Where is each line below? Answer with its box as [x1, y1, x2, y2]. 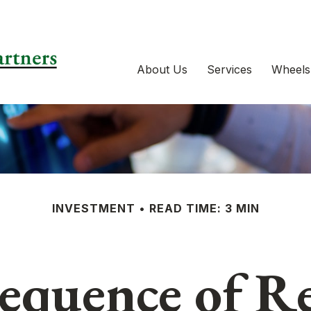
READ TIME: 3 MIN [149, 201, 260, 215]
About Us [137, 62, 188, 76]
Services [207, 62, 253, 76]
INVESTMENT [51, 201, 135, 215]
